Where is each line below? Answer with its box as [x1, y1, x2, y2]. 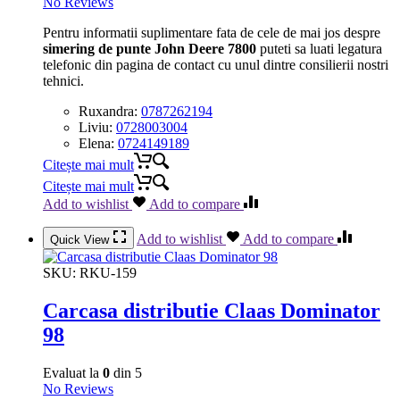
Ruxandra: [79, 104, 141, 120]
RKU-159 [79, 265, 137, 281]
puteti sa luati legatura [256, 41, 382, 57]
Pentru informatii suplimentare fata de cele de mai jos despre [43, 25, 380, 41]
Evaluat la [43, 365, 103, 381]
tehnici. [43, 73, 84, 89]
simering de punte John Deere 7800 [43, 41, 256, 57]
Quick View [50, 233, 112, 247]
